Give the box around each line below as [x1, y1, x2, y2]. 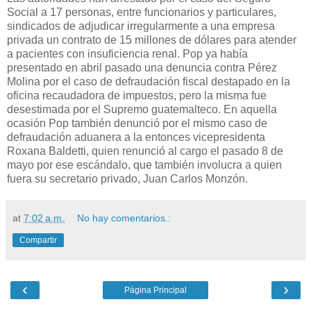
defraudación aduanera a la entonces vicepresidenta [7, 131, 265, 144]
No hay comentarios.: [77, 212, 171, 224]
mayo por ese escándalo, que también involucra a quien [7, 159, 282, 171]
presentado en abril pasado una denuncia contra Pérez [7, 62, 277, 74]
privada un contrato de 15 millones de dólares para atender [7, 34, 296, 47]
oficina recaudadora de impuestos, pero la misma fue [7, 90, 267, 102]
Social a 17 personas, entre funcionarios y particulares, [7, 6, 276, 19]
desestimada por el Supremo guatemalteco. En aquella [7, 103, 277, 116]
